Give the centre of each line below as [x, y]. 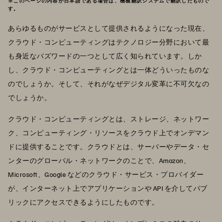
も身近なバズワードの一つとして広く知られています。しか [105, 55]
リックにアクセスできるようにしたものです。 [83, 202]
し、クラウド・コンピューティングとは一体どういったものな [109, 69]
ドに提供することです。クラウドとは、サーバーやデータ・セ [109, 146]
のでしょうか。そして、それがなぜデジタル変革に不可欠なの [109, 83]
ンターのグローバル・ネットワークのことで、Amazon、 [99, 160]
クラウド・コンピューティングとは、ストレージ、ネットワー [109, 118]
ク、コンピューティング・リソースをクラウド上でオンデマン [109, 132]
